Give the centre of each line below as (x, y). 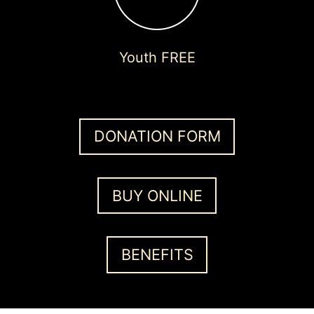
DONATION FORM (157, 136)
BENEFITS (157, 254)
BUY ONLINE (157, 195)
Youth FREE (157, 57)
